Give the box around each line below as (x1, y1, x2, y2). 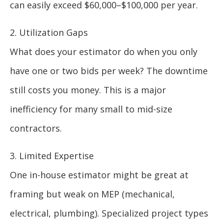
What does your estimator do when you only (10, 46, 197, 58)
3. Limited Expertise (10, 150, 94, 162)
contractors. (10, 122, 62, 135)
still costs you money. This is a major (10, 84, 166, 96)
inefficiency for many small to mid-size (10, 103, 172, 115)
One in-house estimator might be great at (10, 169, 189, 181)
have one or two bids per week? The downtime (10, 65, 208, 77)
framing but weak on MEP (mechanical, (10, 188, 175, 200)
